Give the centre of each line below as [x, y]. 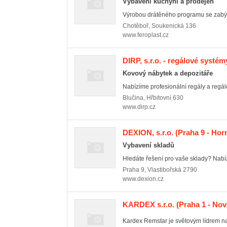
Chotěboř [136, 26]
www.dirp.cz [139, 107]
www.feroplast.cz [146, 35]
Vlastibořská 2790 [172, 170]
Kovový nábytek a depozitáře [168, 73]
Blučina [133, 98]
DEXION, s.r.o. [148, 133]
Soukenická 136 [174, 26]
